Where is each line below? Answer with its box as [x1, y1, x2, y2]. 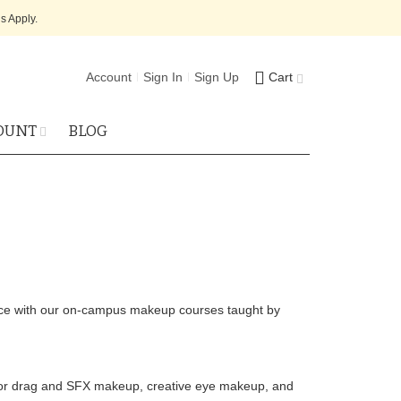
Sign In [143, 70, 183, 84]
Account [86, 70, 132, 84]
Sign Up [194, 70, 239, 84]
